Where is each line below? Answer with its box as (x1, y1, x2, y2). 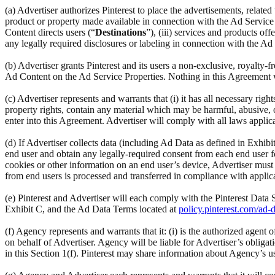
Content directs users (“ (5, 26, 95, 37)
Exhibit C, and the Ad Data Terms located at (5, 203, 179, 214)
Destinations (95, 26, 146, 37)
